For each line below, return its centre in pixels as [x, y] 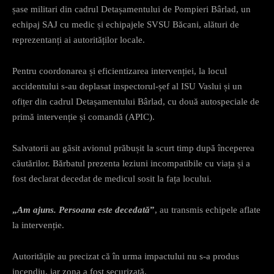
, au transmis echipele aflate [208, 209]
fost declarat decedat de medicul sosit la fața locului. [112, 178]
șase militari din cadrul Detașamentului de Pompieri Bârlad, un [131, 9]
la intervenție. [38, 225]
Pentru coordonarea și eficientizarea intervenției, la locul [120, 71]
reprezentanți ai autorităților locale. [80, 39]
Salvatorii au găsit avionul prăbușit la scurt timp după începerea [133, 148]
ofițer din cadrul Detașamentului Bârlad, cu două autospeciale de [136, 101]
